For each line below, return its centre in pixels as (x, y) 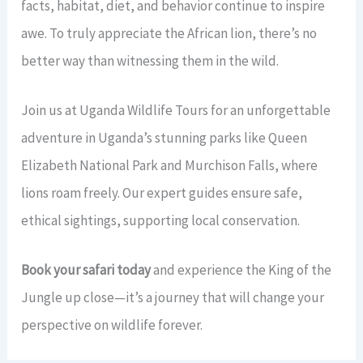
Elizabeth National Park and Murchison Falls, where (170, 166)
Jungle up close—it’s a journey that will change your (173, 298)
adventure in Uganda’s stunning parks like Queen (164, 138)
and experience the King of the (241, 270)
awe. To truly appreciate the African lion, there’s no (169, 34)
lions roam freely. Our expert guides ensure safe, (162, 193)
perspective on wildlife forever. (112, 325)
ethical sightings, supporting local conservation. (161, 221)
